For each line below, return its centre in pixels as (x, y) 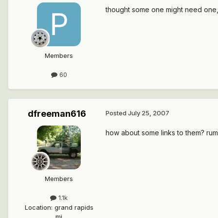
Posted (117, 113)
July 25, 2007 (149, 113)
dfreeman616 (57, 114)
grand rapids (74, 207)
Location (38, 207)
